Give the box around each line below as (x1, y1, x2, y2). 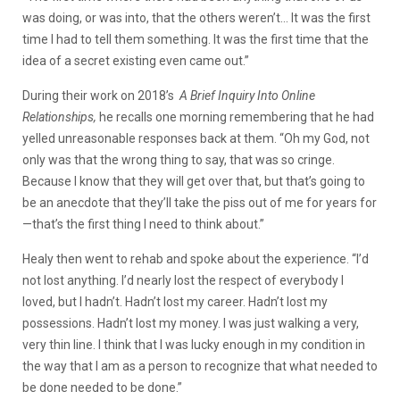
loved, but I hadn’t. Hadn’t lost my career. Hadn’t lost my (22, 295, 328, 310)
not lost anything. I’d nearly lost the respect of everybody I (22, 273, 344, 288)
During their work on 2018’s (22, 88, 179, 104)
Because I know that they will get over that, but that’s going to (22, 174, 365, 189)
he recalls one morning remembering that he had (99, 110, 374, 125)
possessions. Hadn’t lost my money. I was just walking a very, (22, 316, 359, 331)
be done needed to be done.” (22, 380, 182, 396)
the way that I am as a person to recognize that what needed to (22, 359, 378, 374)
